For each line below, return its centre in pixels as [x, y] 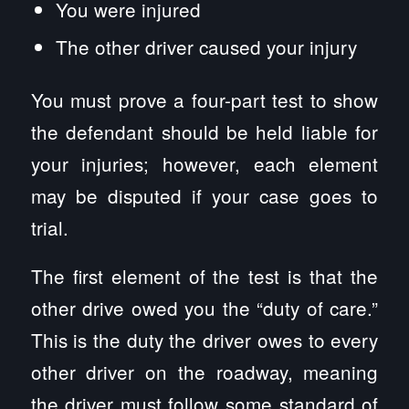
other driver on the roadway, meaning [204, 372]
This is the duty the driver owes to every [204, 340]
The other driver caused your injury [207, 47]
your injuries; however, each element [204, 164]
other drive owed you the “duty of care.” [204, 308]
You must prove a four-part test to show [204, 100]
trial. [49, 228]
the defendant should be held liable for [204, 132]
